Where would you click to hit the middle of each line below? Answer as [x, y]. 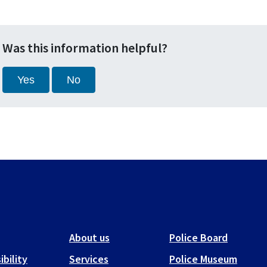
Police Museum [203, 259]
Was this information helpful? [85, 48]
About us [89, 237]
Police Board [198, 237]
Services [89, 259]
